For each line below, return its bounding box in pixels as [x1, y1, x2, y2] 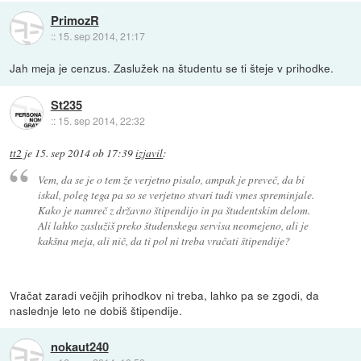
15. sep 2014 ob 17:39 [35, 145, 134, 160]
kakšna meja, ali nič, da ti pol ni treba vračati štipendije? [37, 233, 290, 249]
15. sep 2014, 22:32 [57, 113, 145, 127]
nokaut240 [50, 338, 109, 356]
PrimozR [50, 10, 99, 29]
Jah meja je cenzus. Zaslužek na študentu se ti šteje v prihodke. [10, 60, 334, 77]
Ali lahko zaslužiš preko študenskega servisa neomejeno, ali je [37, 218, 309, 234]
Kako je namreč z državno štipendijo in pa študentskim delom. [37, 202, 310, 218]
